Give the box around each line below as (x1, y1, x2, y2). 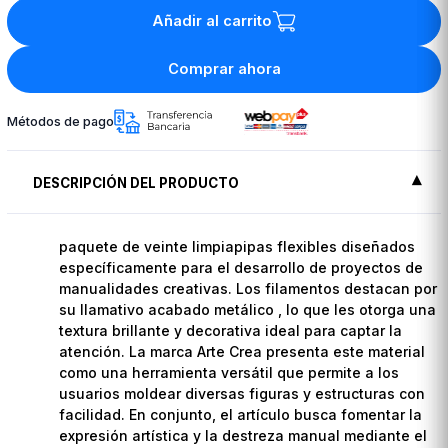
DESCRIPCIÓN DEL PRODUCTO (33, 174, 240, 191)
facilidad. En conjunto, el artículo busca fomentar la (59, 405, 423, 423)
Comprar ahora (167, 60, 281, 79)
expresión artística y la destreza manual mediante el (59, 426, 428, 444)
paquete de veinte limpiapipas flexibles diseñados (59, 237, 416, 255)
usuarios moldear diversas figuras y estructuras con (59, 384, 426, 402)
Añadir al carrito (152, 12, 272, 31)
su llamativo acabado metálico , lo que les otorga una (59, 300, 437, 318)
